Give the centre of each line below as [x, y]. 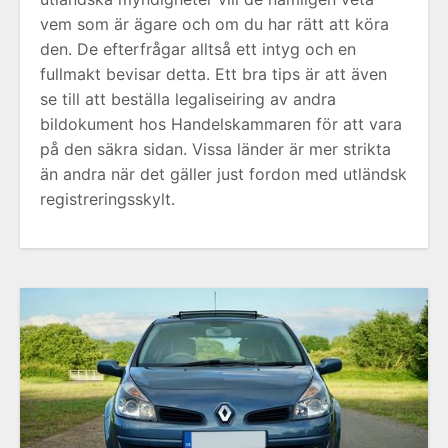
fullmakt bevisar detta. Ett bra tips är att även [213, 73]
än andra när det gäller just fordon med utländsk [223, 173]
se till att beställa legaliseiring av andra [188, 98]
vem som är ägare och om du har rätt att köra [214, 23]
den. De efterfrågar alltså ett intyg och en [198, 48]
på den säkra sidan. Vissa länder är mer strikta [215, 148]
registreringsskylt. [107, 198]
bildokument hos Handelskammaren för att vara [221, 123]
